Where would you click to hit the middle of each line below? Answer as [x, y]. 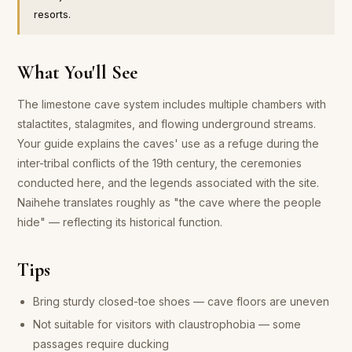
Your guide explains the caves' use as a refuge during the [169, 143]
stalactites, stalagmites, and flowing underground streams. [167, 123]
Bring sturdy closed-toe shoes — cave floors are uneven [181, 301]
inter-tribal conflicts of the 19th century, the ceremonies [160, 163]
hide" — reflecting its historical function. [120, 222]
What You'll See [78, 72]
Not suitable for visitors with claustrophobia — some [167, 324]
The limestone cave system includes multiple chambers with [172, 104]
